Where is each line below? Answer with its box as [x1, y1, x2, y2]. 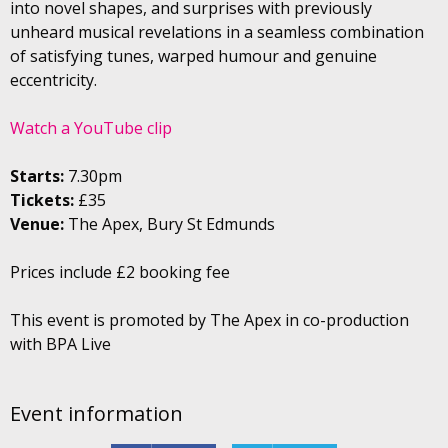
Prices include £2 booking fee [10, 260, 230, 283]
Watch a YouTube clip [10, 116, 172, 139]
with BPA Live [10, 332, 111, 355]
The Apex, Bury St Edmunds [64, 212, 275, 235]
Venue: [10, 212, 64, 235]
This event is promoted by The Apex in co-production [10, 308, 409, 331]
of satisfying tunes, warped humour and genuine [10, 44, 377, 67]
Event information [10, 399, 183, 427]
